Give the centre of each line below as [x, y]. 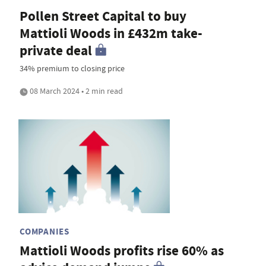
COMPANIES [45, 231]
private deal [56, 51]
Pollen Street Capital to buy [103, 17]
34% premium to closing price [72, 69]
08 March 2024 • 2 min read [75, 91]
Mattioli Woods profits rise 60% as [122, 251]
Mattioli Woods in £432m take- [111, 34]
